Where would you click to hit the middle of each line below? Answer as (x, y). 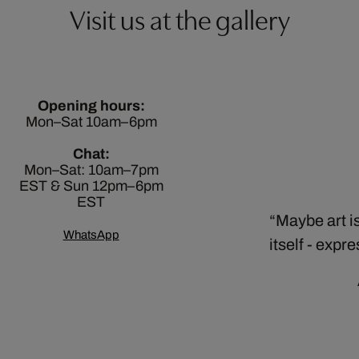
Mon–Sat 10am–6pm (91, 122)
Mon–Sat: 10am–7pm (91, 170)
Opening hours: (91, 106)
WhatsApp (91, 235)
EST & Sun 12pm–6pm (91, 186)
